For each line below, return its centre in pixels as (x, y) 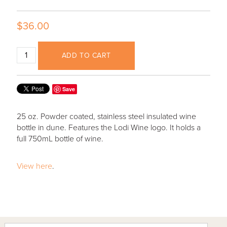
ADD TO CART (86, 56)
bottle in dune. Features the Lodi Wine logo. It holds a (108, 127)
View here (34, 166)
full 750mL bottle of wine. (61, 139)
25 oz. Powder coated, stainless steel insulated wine (106, 116)
